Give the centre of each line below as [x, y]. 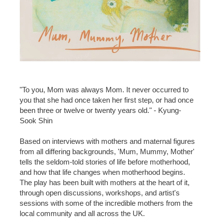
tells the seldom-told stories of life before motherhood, [105, 162]
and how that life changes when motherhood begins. [102, 172]
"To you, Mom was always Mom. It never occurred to [104, 90]
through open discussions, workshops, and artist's [100, 193]
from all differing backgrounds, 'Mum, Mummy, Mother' [107, 151]
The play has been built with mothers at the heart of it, [105, 182]
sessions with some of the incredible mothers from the [106, 203]
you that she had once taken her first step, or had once [107, 100]
